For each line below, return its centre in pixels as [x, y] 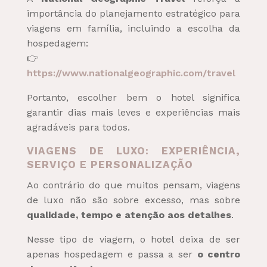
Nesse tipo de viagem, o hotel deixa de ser [133, 239]
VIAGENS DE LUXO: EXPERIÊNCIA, [133, 150]
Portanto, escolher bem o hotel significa [133, 97]
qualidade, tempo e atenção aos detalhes [129, 215]
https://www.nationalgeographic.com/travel [131, 73]
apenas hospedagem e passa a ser [112, 254]
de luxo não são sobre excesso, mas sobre [133, 200]
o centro [219, 254]
